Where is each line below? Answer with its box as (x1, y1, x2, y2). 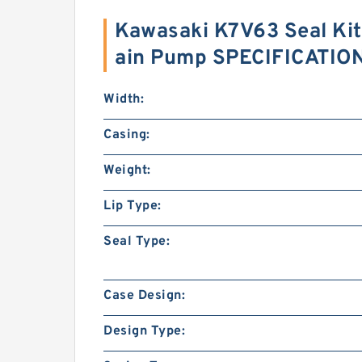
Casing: (103, 127, 150, 143)
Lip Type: (103, 198, 162, 214)
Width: (103, 91, 144, 107)
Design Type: (103, 323, 185, 339)
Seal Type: (103, 234, 170, 250)
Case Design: (103, 288, 185, 304)
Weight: (103, 162, 151, 179)
